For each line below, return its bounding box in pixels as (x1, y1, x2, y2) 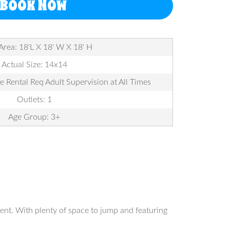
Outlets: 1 (16, 95, 52, 104)
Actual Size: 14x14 (1, 61, 67, 69)
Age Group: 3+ (8, 113, 60, 121)
